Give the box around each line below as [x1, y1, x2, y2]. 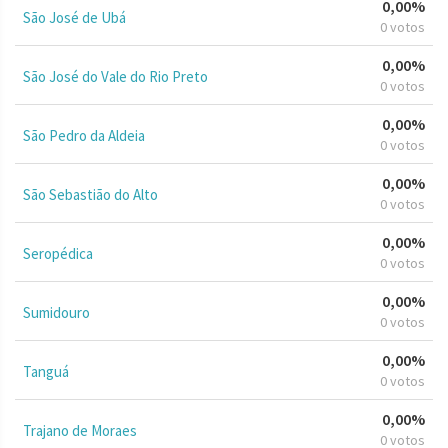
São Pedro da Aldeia [23, 125, 145, 145]
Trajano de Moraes [23, 420, 137, 440]
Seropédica [23, 243, 93, 263]
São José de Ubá [23, 7, 126, 27]
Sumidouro [23, 302, 90, 322]
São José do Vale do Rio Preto [23, 66, 208, 86]
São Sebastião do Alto [23, 184, 158, 204]
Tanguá [23, 361, 69, 381]
